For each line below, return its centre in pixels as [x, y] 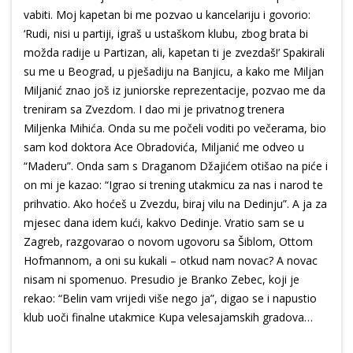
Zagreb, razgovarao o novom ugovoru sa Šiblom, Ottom [168, 242]
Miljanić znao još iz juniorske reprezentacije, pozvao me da [175, 91]
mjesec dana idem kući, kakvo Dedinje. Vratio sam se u [164, 223]
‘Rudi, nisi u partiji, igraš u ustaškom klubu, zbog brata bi [166, 34]
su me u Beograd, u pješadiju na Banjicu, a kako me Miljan [174, 72]
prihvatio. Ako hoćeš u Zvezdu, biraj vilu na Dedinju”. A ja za [175, 204]
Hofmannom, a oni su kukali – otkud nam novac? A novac [171, 261]
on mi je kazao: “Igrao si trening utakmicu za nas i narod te [173, 185]
